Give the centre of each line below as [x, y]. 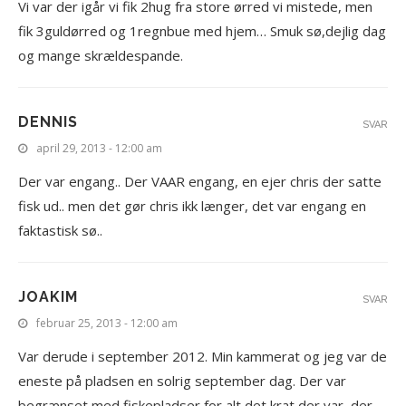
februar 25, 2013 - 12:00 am [107, 323]
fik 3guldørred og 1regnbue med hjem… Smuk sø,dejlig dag [202, 31]
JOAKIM [48, 297]
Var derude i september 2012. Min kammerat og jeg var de [203, 356]
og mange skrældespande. [101, 55]
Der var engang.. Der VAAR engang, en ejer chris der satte [200, 181]
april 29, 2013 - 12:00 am [99, 148]
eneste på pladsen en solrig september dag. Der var [182, 381]
